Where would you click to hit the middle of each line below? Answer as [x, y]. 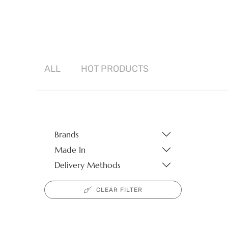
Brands [67, 135]
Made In [70, 150]
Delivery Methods [88, 165]
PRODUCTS [125, 69]
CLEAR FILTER [119, 190]
